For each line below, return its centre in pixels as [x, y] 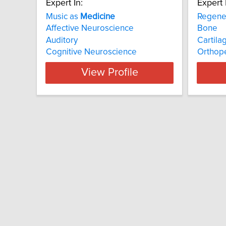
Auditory [62, 40]
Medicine [98, 16]
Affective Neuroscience [90, 29]
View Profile [109, 73]
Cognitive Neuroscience [91, 52]
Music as [63, 16]
